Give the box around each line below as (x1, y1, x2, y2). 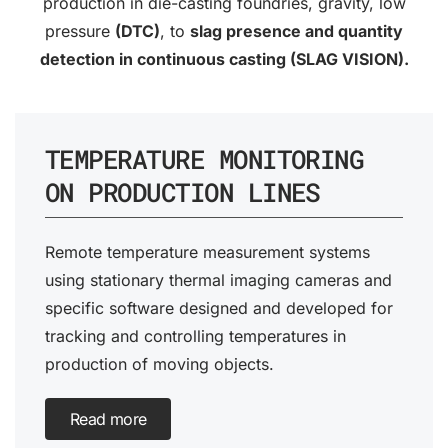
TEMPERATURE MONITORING (45, 142, 364, 176)
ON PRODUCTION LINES (45, 175, 320, 209)
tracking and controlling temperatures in (45, 326, 346, 347)
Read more (70, 409, 147, 430)
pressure (45, 21, 115, 41)
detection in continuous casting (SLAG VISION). (39, 49, 409, 69)
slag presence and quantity (190, 21, 403, 41)
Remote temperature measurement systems (45, 242, 370, 263)
